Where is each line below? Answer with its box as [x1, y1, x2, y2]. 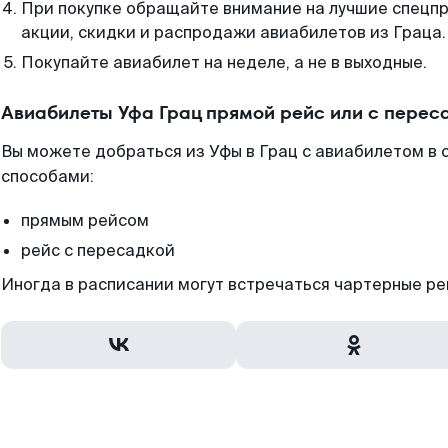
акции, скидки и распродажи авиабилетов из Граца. [21, 22, 446, 43]
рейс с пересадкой [21, 240, 175, 261]
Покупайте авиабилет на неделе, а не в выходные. [21, 52, 427, 73]
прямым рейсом [21, 210, 149, 231]
